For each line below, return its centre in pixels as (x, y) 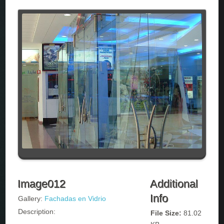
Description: (37, 212)
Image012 (42, 184)
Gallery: (31, 199)
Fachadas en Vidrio (75, 199)
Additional (175, 184)
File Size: (167, 213)
